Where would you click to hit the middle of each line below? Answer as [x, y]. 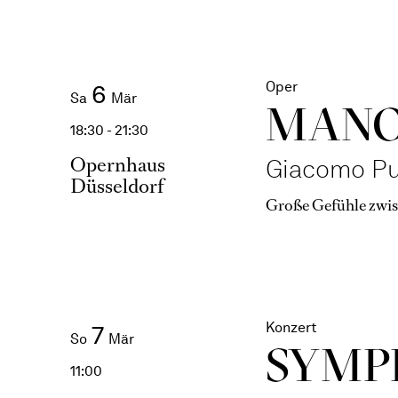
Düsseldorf [116, 186]
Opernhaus [117, 165]
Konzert [291, 327]
